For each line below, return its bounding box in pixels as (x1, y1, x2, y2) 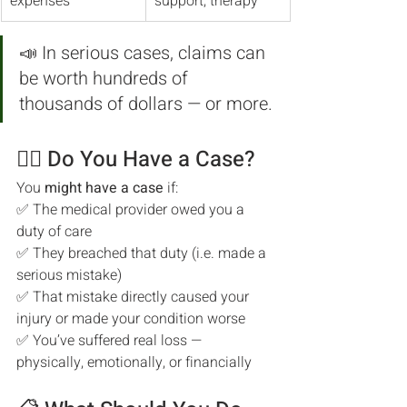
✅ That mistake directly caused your (16, 286, 253, 308)
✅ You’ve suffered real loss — (16, 330, 205, 352)
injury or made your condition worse (16, 308, 245, 330)
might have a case (45, 177, 164, 199)
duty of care (16, 221, 92, 243)
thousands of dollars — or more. (19, 91, 273, 117)
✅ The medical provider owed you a (16, 199, 248, 221)
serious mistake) (16, 264, 122, 286)
